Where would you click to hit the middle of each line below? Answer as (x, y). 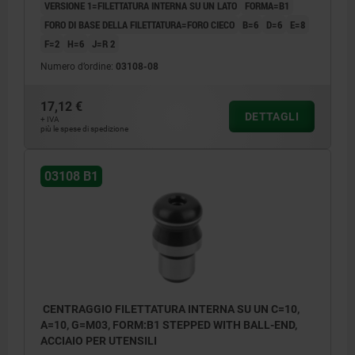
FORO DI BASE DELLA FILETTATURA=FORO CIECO (139, 24)
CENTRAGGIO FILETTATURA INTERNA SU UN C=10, (170, 309)
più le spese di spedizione (84, 128)
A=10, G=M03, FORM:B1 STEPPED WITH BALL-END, (169, 325)
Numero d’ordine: (78, 66)
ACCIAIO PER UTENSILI (99, 341)
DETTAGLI (271, 116)
